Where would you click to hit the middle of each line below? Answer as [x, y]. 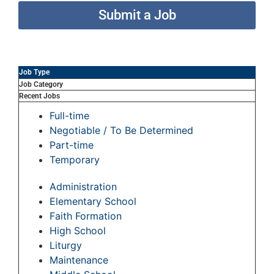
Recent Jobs [39, 96]
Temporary [75, 160]
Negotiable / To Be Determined [121, 131]
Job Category [41, 85]
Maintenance [79, 260]
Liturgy [66, 246]
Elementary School [93, 202]
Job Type [34, 72]
